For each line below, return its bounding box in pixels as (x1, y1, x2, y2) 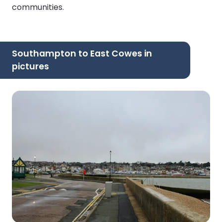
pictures (12, 60, 49, 73)
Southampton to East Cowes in (12, 48, 152, 60)
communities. (12, 1, 64, 13)
